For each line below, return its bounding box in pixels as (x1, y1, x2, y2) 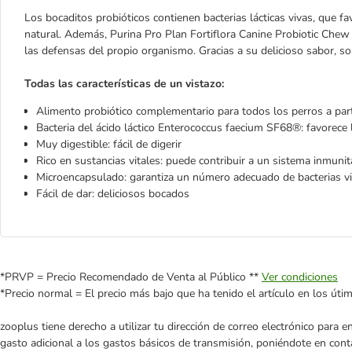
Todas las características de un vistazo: (24, 76, 224, 91)
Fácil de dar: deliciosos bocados (36, 186, 189, 201)
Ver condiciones (262, 269, 338, 284)
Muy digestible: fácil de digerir (36, 137, 181, 152)
